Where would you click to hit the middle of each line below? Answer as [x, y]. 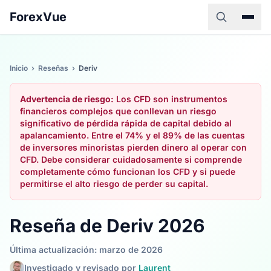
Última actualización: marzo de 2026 [86, 250]
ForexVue [38, 17]
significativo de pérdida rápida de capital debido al [126, 123]
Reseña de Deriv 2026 [107, 226]
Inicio [19, 68]
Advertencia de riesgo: [67, 99]
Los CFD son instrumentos [171, 99]
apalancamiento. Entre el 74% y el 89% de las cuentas [132, 135]
